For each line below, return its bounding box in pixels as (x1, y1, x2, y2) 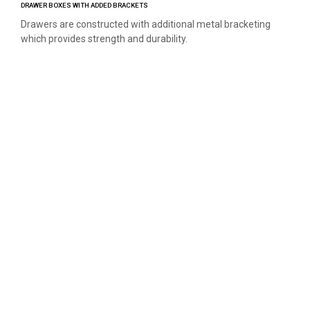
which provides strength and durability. (21, 33, 188, 44)
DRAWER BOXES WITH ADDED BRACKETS (21, 1, 148, 9)
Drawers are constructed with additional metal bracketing (21, 19, 271, 30)
